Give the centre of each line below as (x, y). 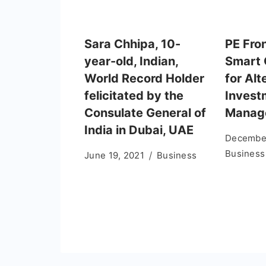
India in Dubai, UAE (139, 130)
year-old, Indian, (131, 61)
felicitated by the (134, 95)
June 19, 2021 (114, 155)
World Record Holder (144, 78)
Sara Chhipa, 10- (132, 44)
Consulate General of (145, 113)
